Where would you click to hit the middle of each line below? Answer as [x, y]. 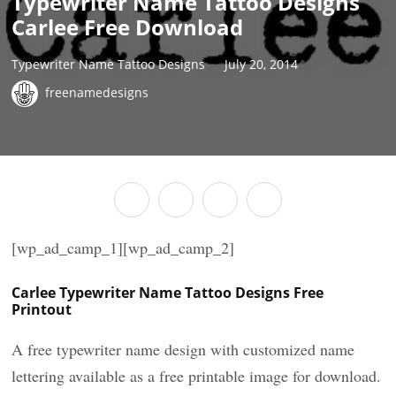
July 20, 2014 [262, 64]
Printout [42, 309]
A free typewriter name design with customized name [183, 349]
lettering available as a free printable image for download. [197, 376]
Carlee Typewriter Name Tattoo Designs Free [168, 293]
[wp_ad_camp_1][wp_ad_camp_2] [123, 247]
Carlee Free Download [128, 27]
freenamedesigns [97, 92]
